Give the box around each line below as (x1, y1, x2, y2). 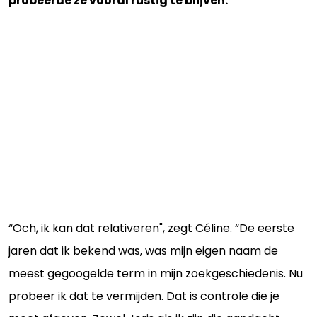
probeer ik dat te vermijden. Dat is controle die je (8, 287, 279, 304)
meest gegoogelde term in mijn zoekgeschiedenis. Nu (8, 265, 303, 282)
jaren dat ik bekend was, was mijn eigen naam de (8, 242, 278, 259)
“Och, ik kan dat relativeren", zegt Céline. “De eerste (8, 219, 294, 236)
